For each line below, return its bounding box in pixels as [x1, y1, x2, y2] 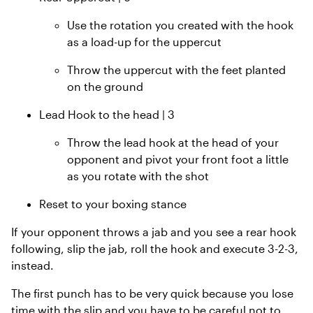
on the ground [67, 79, 143, 93]
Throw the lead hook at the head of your [67, 135, 279, 149]
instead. [11, 258, 54, 272]
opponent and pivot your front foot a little [67, 152, 289, 166]
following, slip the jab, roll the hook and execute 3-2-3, [11, 241, 298, 255]
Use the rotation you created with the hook [67, 17, 293, 31]
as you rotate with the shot [67, 168, 209, 182]
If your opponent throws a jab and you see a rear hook [11, 224, 296, 238]
